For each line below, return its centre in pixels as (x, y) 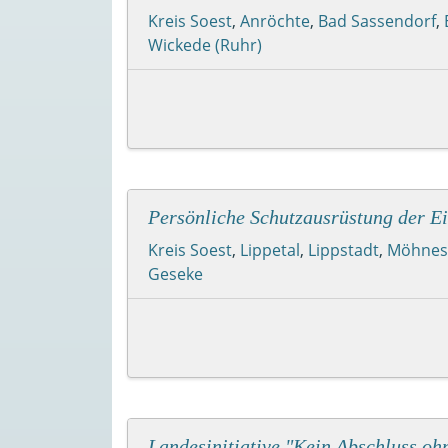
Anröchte (275, 20)
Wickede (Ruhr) (205, 44)
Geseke (175, 273)
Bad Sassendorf (377, 20)
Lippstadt (343, 249)
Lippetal (270, 249)
